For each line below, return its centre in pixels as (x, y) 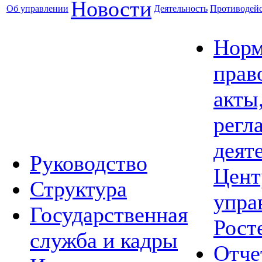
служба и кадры (104, 240)
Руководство (89, 163)
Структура (78, 189)
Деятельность (181, 8)
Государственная (109, 215)
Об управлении (37, 8)
